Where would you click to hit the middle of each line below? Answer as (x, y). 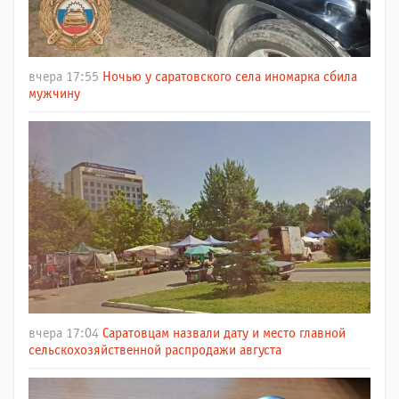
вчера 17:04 (64, 333)
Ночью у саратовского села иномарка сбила (230, 77)
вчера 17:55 (64, 77)
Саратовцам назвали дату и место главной (224, 333)
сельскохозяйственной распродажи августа (155, 350)
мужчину (54, 94)
